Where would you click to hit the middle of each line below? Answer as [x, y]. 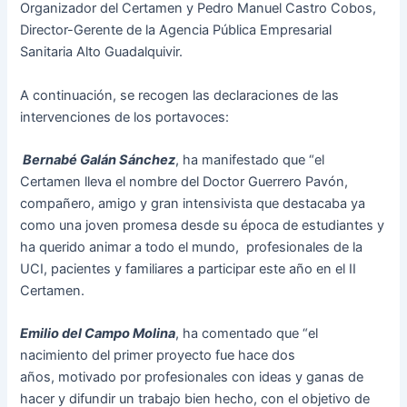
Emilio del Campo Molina [98, 334]
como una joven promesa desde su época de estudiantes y [203, 226]
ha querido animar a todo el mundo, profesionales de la [192, 248]
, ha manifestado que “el [250, 160]
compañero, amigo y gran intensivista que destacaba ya [193, 204]
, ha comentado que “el [247, 334]
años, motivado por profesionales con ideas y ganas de [192, 377]
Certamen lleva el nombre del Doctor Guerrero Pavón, [184, 182]
